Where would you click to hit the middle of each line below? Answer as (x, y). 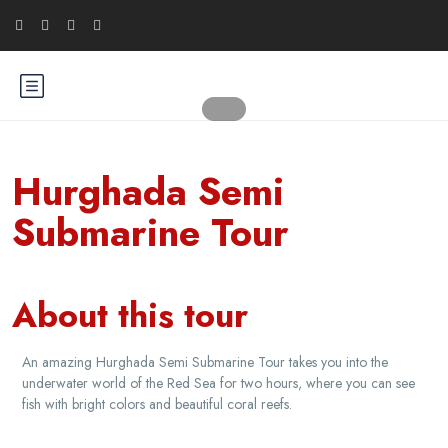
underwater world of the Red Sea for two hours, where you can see (218, 383)
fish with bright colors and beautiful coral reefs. (157, 404)
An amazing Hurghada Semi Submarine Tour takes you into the (205, 362)
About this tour (130, 315)
